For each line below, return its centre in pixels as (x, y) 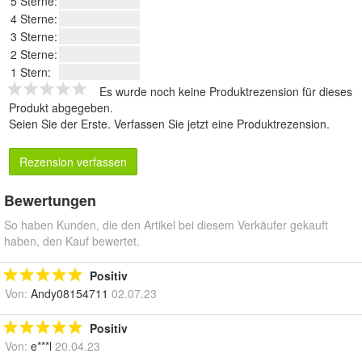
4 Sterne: (34, 19)
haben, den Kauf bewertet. (72, 241)
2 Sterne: (34, 55)
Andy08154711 (69, 294)
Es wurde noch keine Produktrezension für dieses (226, 92)
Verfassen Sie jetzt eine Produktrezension (220, 124)
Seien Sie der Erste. (61, 124)
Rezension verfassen (73, 162)
